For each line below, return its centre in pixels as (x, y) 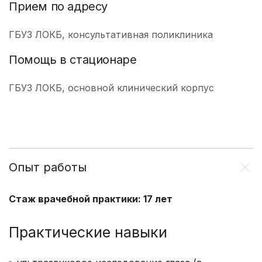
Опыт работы (48, 167)
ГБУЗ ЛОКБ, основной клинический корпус (111, 87)
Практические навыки (88, 232)
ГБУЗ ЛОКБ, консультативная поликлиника (111, 34)
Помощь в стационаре (73, 59)
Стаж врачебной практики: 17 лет (91, 199)
